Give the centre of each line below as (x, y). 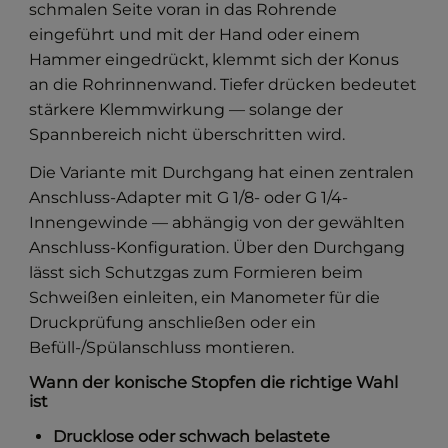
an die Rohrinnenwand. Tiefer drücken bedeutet (223, 85)
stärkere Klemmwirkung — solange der (186, 110)
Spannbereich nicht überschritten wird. (187, 135)
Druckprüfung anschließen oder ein (173, 323)
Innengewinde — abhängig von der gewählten (217, 223)
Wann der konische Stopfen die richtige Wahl (214, 382)
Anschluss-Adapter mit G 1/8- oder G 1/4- (189, 198)
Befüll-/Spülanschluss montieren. (162, 348)
